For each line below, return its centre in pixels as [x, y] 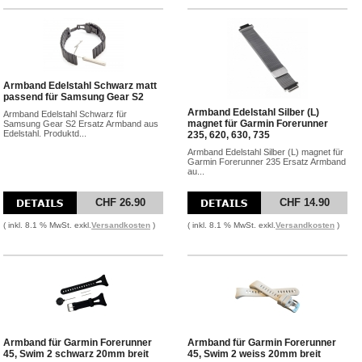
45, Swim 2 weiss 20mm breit [254, 354]
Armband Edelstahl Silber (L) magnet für [265, 152]
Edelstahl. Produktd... [45, 133]
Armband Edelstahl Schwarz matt [80, 86]
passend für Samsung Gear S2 [74, 97]
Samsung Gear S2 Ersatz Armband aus [81, 124]
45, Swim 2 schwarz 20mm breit [76, 354]
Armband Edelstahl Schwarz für [65, 114]
